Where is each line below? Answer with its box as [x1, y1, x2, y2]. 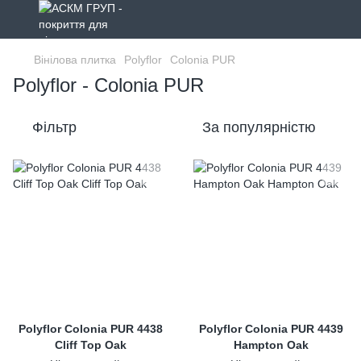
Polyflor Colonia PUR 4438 [18, 322, 163, 335]
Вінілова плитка [34, 53, 116, 66]
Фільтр [32, 119, 77, 135]
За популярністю [202, 119, 316, 135]
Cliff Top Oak [54, 338, 127, 351]
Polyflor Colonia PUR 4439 [198, 322, 343, 335]
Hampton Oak [233, 338, 309, 351]
